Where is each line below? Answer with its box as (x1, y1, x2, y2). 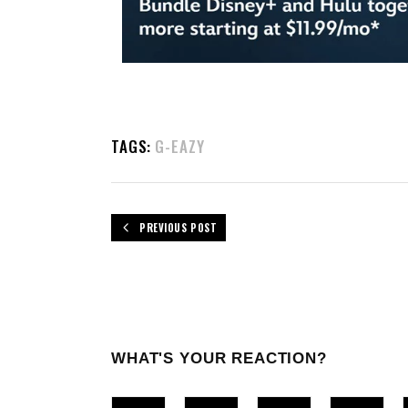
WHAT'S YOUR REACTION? (111, 349, 327, 367)
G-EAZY (155, 134, 205, 158)
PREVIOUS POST (139, 219, 218, 235)
